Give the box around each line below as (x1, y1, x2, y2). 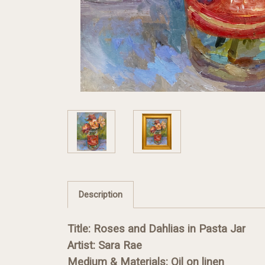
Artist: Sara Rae (67, 238, 142, 252)
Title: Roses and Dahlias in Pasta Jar (67, 222, 245, 235)
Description (78, 189, 122, 200)
